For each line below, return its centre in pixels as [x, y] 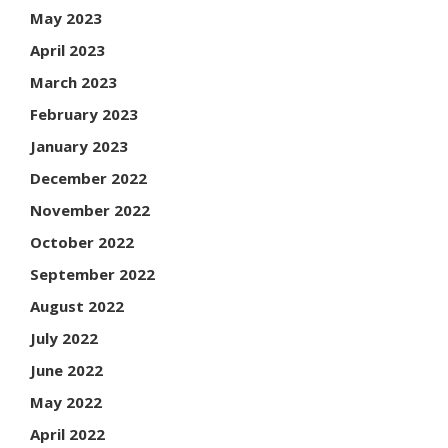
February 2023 [84, 114]
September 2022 [92, 274]
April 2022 [67, 434]
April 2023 [67, 50]
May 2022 [66, 402]
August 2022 [77, 306]
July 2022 [64, 338]
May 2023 [66, 18]
